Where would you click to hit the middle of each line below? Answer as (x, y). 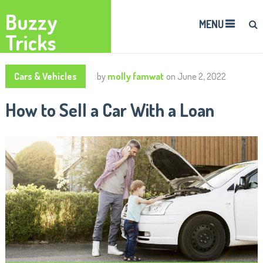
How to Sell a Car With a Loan (109, 110)
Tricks (31, 42)
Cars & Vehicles (45, 76)
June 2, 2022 (201, 76)
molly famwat (135, 76)
